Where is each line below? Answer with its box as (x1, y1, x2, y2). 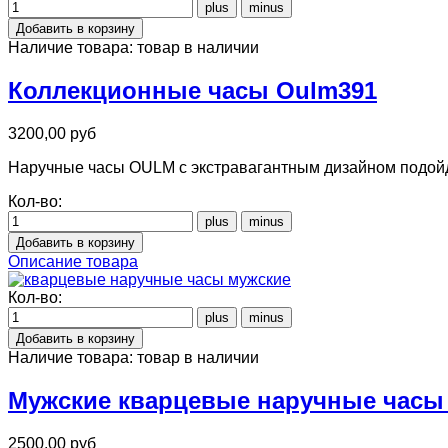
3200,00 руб (8, 124, 96, 142)
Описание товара (8, 252, 138, 270)
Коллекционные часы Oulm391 (8, 77, 377, 105)
